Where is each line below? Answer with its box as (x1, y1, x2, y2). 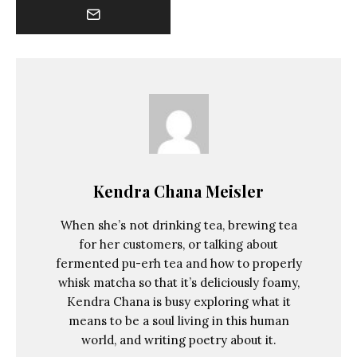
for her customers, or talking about (79, 236, 278, 252)
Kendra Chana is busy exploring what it (66, 293, 291, 309)
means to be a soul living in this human (68, 312, 289, 328)
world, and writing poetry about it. (80, 331, 277, 347)
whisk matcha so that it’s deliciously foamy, (57, 274, 300, 290)
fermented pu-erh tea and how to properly (55, 255, 302, 271)
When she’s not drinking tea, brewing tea (60, 217, 297, 233)
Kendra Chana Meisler (93, 179, 264, 202)
